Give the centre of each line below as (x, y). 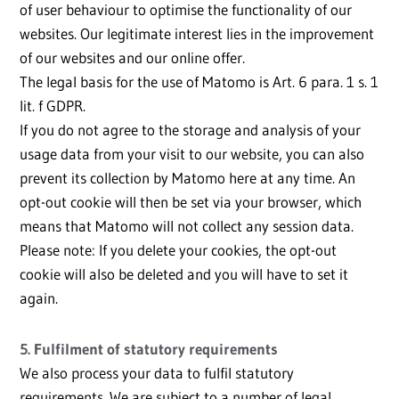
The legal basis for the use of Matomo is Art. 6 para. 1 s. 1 (199, 82)
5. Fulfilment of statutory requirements (149, 349)
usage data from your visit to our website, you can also (192, 154)
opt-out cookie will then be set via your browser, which (191, 202)
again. (39, 298)
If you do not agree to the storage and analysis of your (190, 130)
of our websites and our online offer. (132, 58)
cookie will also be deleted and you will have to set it (184, 274)
